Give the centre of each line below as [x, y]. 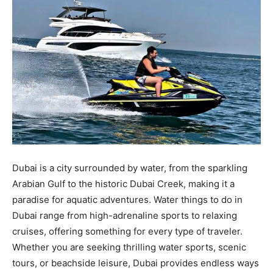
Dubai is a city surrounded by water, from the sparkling [130, 168]
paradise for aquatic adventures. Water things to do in [127, 200]
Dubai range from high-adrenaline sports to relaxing [125, 215]
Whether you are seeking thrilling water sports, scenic [129, 247]
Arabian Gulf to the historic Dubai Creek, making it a [123, 184]
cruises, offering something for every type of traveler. [127, 231]
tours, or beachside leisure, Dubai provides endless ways [136, 263]
